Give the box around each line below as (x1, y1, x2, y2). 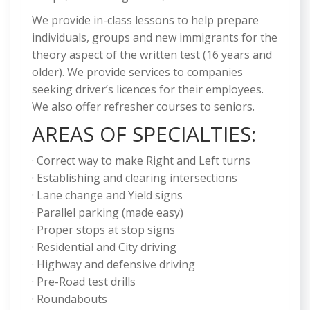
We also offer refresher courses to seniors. (32, 99, 255, 115)
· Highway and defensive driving (32, 257, 195, 273)
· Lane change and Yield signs (32, 188, 183, 203)
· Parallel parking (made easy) (32, 205, 183, 221)
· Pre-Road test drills (32, 274, 136, 290)
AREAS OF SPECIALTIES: (32, 120, 256, 149)
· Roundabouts (32, 291, 107, 307)
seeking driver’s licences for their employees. (32, 82, 264, 98)
